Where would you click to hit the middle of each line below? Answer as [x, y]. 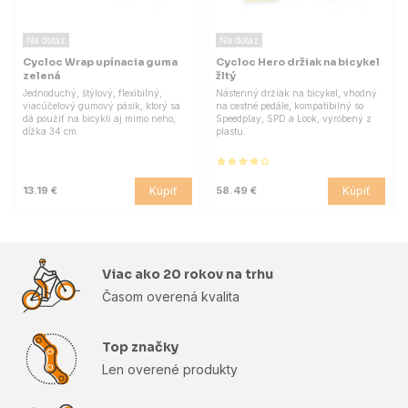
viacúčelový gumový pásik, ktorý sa [102, 105]
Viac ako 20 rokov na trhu [188, 274]
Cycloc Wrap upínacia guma [100, 61]
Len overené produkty [170, 369]
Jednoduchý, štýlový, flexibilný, [92, 92]
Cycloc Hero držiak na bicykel [298, 61]
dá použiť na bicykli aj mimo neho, [99, 118]
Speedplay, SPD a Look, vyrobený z [294, 118]
